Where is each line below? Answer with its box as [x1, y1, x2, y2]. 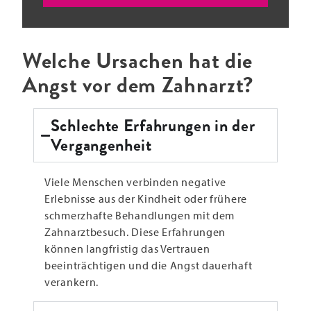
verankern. [44, 275, 99, 289]
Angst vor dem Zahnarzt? [22, 69, 254, 102]
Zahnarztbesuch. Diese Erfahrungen [44, 225, 226, 239]
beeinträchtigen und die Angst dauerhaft [44, 258, 253, 273]
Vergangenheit [50, 133, 152, 158]
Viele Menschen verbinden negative [44, 175, 227, 190]
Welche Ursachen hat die [22, 44, 253, 78]
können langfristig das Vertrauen [44, 242, 210, 256]
